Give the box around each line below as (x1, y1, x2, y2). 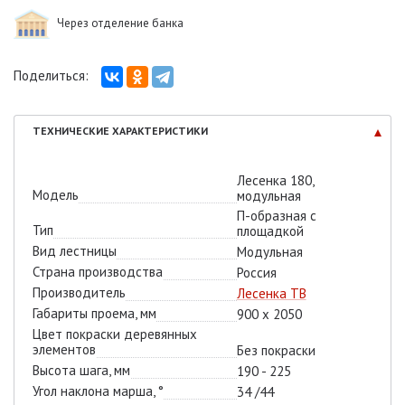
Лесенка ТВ (236, 284, 306, 302)
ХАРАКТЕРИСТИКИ (112, 123, 208, 137)
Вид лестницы (33, 241, 117, 259)
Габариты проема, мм (33, 304, 156, 322)
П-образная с (236, 206, 316, 224)
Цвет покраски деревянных (33, 325, 197, 343)
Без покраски (236, 341, 316, 359)
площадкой (236, 221, 304, 240)
